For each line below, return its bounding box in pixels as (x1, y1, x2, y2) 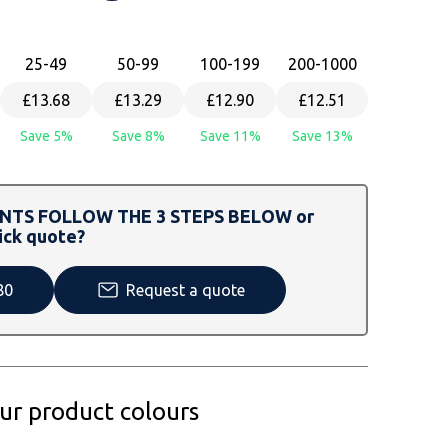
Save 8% (111, 127, 165, 144)
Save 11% (199, 127, 261, 144)
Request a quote (126, 280, 245, 299)
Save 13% (291, 127, 353, 144)
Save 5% (19, 127, 73, 144)
